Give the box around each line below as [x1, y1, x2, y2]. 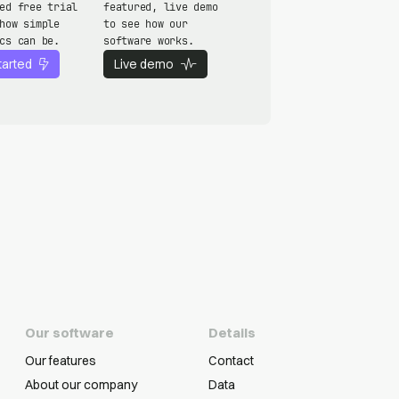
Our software [25, 323, 114, 341]
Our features [25, 352, 96, 369]
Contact [208, 352, 254, 369]
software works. [103, 33, 194, 48]
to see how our [103, 16, 188, 31]
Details [208, 323, 256, 341]
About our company [25, 376, 137, 393]
